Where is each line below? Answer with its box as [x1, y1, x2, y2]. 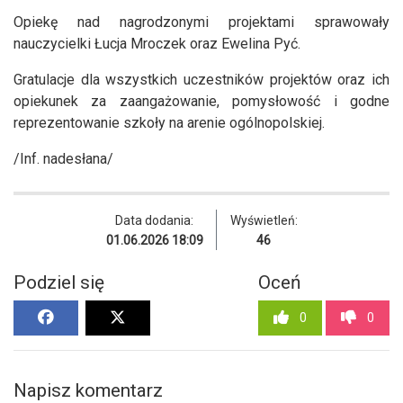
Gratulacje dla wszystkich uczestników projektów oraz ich [13, 71, 390, 89]
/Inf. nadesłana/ [13, 150, 113, 168]
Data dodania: [115, 213, 193, 228]
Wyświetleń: [229, 213, 298, 228]
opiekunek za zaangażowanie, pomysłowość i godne [13, 93, 390, 111]
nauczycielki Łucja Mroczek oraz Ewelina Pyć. [13, 35, 300, 53]
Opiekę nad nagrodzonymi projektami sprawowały [13, 13, 390, 31]
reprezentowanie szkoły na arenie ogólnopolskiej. [13, 114, 325, 132]
